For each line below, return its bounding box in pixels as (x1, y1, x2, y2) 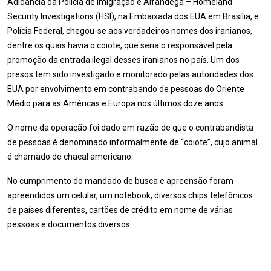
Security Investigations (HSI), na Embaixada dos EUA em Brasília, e (7, 11, 259, 21)
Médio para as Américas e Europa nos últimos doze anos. (7, 99, 225, 108)
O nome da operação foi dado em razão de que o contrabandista (7, 123, 253, 132)
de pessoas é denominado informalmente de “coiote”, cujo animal (7, 137, 258, 147)
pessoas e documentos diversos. (7, 220, 132, 229)
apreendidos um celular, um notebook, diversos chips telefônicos (7, 191, 253, 200)
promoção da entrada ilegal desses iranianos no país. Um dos (7, 55, 240, 65)
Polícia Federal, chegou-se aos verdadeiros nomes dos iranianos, (7, 26, 252, 36)
